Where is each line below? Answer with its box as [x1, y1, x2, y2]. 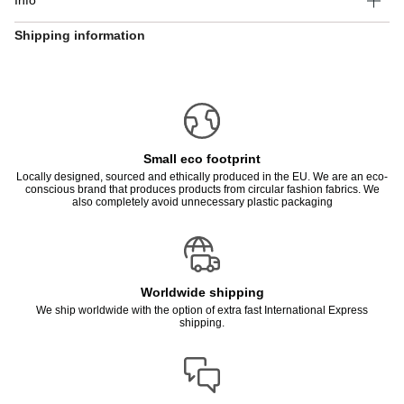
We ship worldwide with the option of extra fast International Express [36, 304, 368, 317]
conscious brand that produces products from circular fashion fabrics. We [24, 183, 380, 196]
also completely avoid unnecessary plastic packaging [71, 196, 333, 208]
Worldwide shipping [140, 285, 264, 300]
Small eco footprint [143, 151, 261, 166]
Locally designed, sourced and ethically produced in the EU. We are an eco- [16, 170, 388, 183]
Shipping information [14, 29, 145, 43]
